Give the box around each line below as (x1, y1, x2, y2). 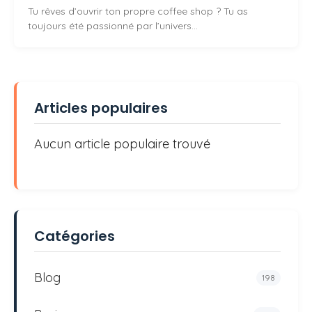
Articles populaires (34, 98, 168, 118)
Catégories (34, 226, 115, 247)
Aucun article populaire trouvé (34, 136, 210, 153)
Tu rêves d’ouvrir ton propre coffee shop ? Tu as (28, 5, 248, 18)
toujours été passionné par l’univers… (28, 19, 198, 33)
